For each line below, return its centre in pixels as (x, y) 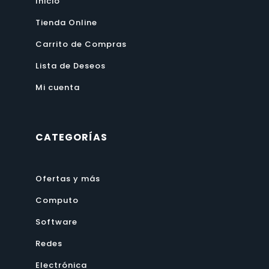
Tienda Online (66, 22)
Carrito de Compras (81, 44)
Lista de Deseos (70, 65)
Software (56, 222)
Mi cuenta (57, 87)
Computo (57, 200)
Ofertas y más (68, 178)
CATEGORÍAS (71, 137)
